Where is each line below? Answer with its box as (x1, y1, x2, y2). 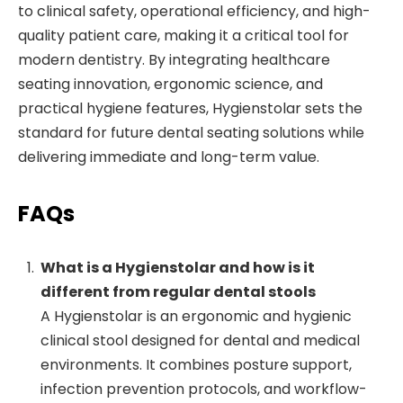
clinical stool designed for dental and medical (40, 330, 360, 352)
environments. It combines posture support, (40, 354, 352, 376)
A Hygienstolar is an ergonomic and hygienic (40, 306, 352, 327)
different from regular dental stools (40, 282, 316, 303)
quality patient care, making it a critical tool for (18, 24, 349, 46)
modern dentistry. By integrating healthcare (18, 49, 330, 70)
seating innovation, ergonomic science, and (18, 73, 323, 94)
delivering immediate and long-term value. (18, 146, 319, 167)
